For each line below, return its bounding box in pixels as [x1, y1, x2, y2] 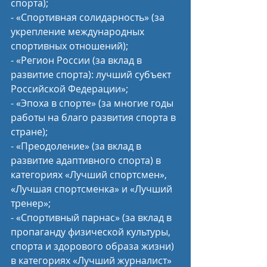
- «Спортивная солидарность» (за [11, 11, 167, 24]
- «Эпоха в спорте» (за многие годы [11, 97, 176, 110]
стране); [11, 125, 48, 138]
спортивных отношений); [11, 39, 128, 52]
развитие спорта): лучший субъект [11, 68, 173, 81]
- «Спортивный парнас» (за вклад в [11, 211, 174, 224]
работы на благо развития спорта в [11, 111, 178, 124]
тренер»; [11, 197, 51, 210]
